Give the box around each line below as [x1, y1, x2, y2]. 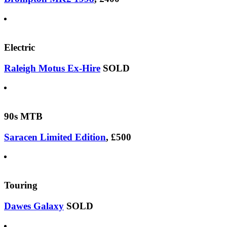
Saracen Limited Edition [4, 131, 106, 142]
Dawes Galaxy [4, 200, 64, 211]
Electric [4, 42, 35, 53]
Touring [4, 180, 37, 191]
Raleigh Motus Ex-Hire [4, 62, 100, 73]
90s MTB [4, 110, 43, 122]
